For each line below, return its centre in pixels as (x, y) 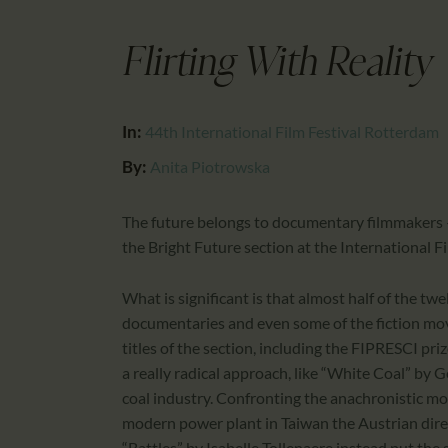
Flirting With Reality (277, 65)
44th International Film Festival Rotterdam (292, 132)
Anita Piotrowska (210, 167)
